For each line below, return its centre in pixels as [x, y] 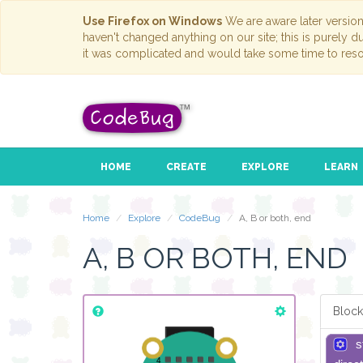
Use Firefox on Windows [152, 21]
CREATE [186, 167]
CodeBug [200, 218]
